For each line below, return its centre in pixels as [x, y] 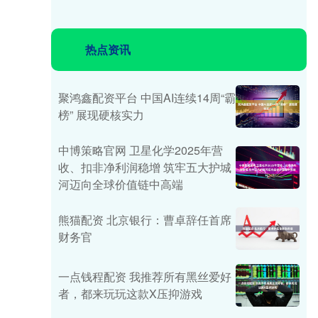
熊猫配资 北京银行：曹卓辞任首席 [145, 220]
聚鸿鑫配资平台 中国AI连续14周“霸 [147, 98]
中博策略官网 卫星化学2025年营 [141, 150]
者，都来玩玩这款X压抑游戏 [130, 294]
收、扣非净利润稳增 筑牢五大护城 [145, 167]
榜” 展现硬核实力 [101, 115]
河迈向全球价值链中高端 [121, 184]
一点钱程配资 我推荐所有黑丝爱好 [145, 276]
